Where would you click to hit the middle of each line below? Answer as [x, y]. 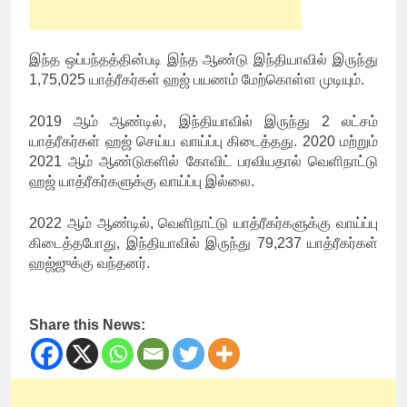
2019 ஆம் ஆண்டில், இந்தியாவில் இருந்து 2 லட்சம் [203, 122]
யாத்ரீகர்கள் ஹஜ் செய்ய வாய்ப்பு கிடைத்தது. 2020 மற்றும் [203, 142]
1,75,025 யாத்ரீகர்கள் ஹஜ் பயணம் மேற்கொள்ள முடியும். [197, 80]
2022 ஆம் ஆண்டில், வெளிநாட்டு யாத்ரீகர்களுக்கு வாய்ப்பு [203, 223]
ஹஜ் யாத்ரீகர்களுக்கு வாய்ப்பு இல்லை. [142, 182]
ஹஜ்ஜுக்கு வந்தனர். [89, 263]
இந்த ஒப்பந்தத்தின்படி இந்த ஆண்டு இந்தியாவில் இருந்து [203, 60]
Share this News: [87, 325]
